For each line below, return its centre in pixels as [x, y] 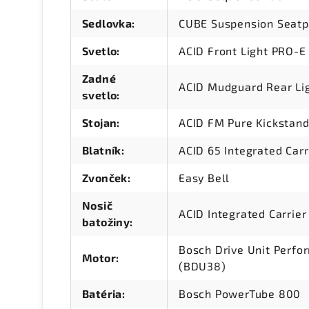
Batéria [102, 294]
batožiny [106, 222]
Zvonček [105, 178]
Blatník [102, 150]
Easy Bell [205, 178]
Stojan [100, 123]
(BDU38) [202, 266]
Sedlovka [107, 23]
